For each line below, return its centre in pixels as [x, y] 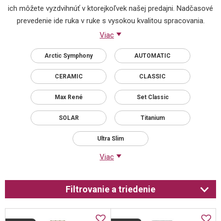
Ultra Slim [110, 139]
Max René [69, 97]
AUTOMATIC [152, 56]
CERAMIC [69, 77]
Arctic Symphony [69, 56]
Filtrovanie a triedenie [110, 189]
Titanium [152, 118]
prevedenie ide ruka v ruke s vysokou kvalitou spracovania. [110, 21]
